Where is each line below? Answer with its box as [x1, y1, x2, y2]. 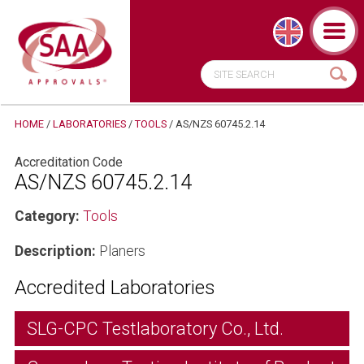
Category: [14, 207, 80, 224]
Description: [14, 242, 96, 259]
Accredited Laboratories [14, 275, 215, 299]
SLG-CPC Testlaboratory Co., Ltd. [26, 318, 284, 339]
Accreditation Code [14, 154, 123, 170]
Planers [95, 242, 145, 259]
